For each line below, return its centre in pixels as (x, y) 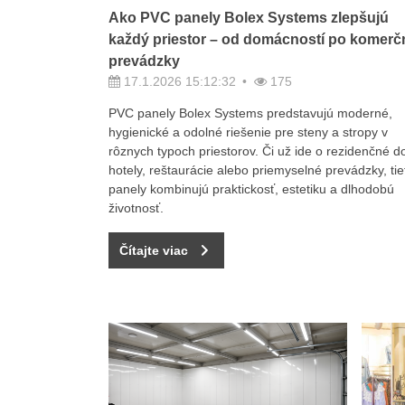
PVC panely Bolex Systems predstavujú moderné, (250, 113)
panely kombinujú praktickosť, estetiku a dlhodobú (251, 189)
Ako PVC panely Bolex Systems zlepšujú (248, 18)
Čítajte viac (153, 250)
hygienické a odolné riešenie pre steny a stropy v (248, 132)
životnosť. (136, 208)
